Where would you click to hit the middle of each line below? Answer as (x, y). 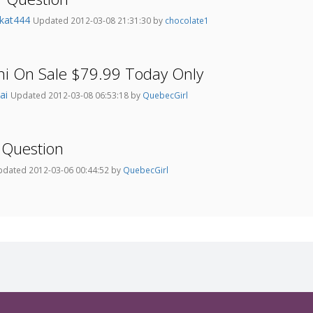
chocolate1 (187, 21)
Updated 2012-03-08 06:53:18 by (77, 95)
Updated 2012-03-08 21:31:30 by (99, 21)
